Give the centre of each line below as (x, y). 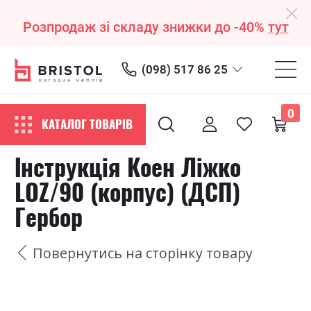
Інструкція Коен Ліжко (128, 167)
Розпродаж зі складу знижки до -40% (145, 28)
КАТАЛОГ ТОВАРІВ (87, 125)
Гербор (49, 217)
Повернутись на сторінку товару (142, 253)
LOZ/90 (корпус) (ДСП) (127, 192)
